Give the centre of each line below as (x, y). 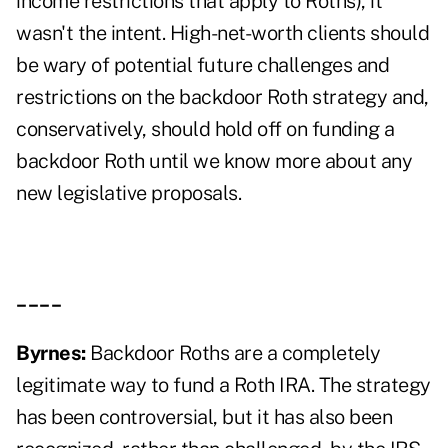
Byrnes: (53, 353)
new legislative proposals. (128, 193)
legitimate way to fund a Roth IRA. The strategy (223, 385)
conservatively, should (115, 129)
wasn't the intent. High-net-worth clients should (222, 33)
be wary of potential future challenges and (202, 65)
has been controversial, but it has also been (204, 417)
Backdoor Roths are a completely (235, 353)
